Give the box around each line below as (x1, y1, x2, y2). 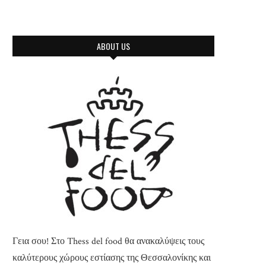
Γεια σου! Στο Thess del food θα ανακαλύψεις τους (12, 235, 204, 248)
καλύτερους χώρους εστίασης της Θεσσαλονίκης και (12, 252, 211, 265)
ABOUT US (97, 40, 130, 53)
